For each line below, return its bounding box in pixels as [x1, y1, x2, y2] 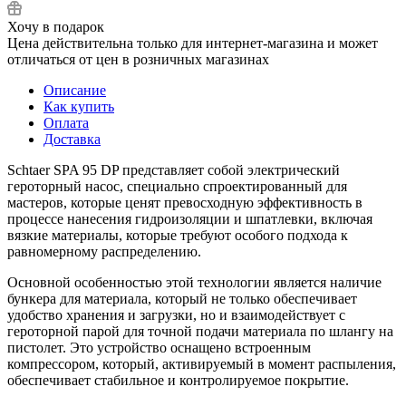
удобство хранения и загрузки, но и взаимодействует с [7, 306, 345, 323]
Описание [43, 82, 106, 98]
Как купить [43, 98, 114, 114]
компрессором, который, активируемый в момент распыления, [7, 355, 396, 372]
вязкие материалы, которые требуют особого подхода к [7, 227, 348, 243]
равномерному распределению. [7, 243, 201, 259]
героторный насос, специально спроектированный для [7, 178, 347, 194]
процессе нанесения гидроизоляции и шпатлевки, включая [7, 210, 372, 227]
